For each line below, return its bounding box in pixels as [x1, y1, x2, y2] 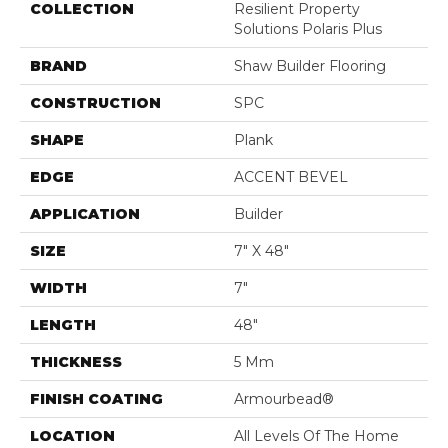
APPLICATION [30, 205, 140, 224]
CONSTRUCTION [30, 94, 161, 113]
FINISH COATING [30, 390, 163, 409]
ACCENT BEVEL [234, 168, 348, 187]
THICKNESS [30, 353, 122, 372]
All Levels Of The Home [234, 427, 399, 446]
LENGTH [30, 316, 96, 335]
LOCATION [30, 427, 115, 446]
